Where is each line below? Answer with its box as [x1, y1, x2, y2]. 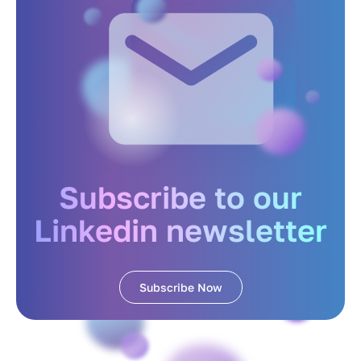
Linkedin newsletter [34, 212, 327, 249]
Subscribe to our [59, 179, 302, 216]
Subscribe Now [139, 280, 222, 295]
